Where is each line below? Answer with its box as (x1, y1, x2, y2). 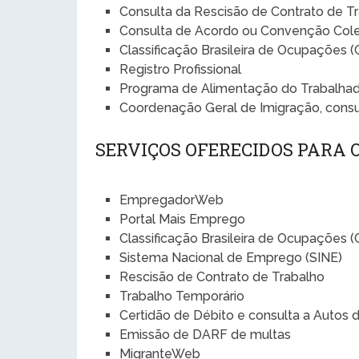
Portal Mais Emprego (119, 211, 246, 227)
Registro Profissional (119, 61, 242, 77)
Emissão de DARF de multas (119, 326, 292, 342)
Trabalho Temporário (119, 288, 245, 304)
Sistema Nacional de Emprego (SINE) (119, 249, 343, 265)
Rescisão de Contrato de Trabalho (119, 268, 325, 284)
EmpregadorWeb (119, 192, 224, 208)
